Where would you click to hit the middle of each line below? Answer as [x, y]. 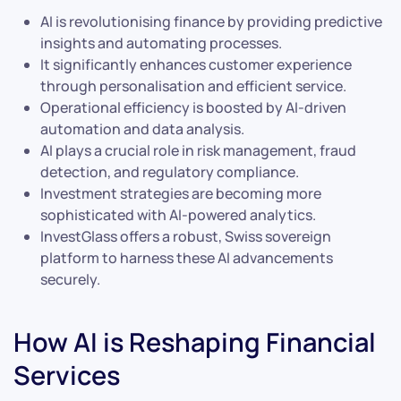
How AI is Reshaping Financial [195, 341]
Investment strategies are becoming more [181, 193]
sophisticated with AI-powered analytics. [178, 214]
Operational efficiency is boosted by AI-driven [193, 107]
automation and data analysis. [142, 128]
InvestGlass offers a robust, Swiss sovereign [186, 236]
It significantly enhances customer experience [196, 64]
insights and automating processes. [161, 43]
